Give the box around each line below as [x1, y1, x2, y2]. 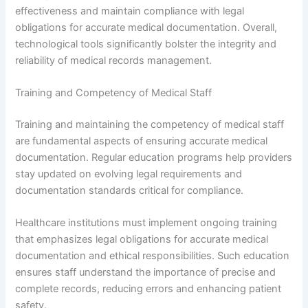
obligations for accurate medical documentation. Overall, [15, 21, 278, 34]
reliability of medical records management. [15, 54, 212, 67]
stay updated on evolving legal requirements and [15, 167, 243, 180]
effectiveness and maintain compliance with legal [15, 4, 245, 17]
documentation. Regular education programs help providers [15, 151, 293, 164]
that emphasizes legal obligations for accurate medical [15, 233, 269, 246]
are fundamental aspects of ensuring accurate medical [15, 134, 268, 147]
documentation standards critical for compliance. [15, 184, 244, 197]
